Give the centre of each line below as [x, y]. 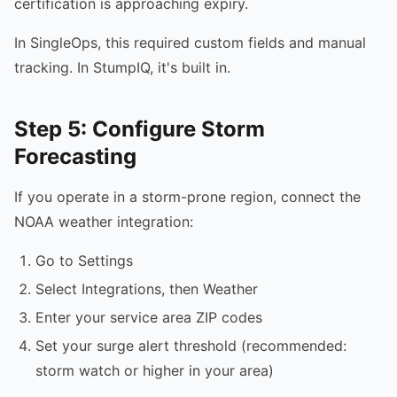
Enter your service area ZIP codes [149, 317]
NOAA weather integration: [104, 221]
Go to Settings [84, 260]
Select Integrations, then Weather [147, 288]
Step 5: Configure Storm [140, 128]
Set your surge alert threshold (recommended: [191, 345]
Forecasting [75, 156]
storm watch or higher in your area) [155, 370]
